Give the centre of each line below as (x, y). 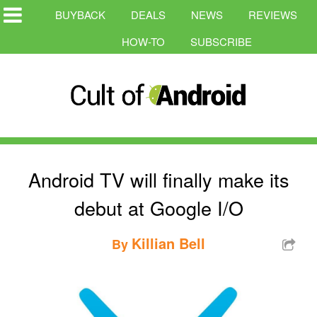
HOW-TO (143, 41)
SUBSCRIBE (221, 41)
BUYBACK (80, 15)
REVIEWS (273, 15)
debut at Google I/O (158, 207)
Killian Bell (168, 243)
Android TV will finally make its (158, 179)
